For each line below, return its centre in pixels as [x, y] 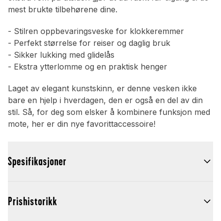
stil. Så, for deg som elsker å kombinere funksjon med [109, 112]
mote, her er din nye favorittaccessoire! [82, 124]
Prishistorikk [33, 202]
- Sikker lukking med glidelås [61, 55]
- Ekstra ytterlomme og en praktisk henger [88, 67]
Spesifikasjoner [37, 162]
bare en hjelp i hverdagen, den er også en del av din [105, 100]
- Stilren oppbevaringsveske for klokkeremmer [96, 31]
